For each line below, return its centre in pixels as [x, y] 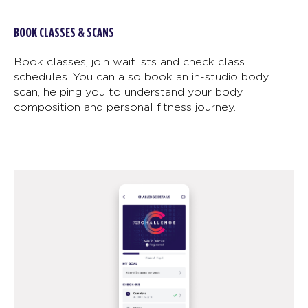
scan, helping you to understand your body [128, 91]
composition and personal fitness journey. [125, 107]
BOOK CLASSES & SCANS [64, 33]
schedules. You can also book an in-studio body [141, 76]
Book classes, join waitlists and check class [129, 61]
